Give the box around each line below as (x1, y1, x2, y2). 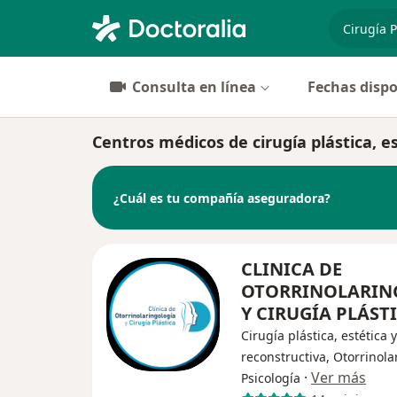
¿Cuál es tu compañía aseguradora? (113, 189, 331, 206)
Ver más (311, 368, 366, 387)
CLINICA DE (241, 257, 342, 281)
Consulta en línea (132, 77, 256, 97)
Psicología (241, 370, 300, 386)
